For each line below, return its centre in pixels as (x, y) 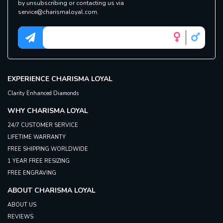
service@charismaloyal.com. (58, 12)
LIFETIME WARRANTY (37, 137)
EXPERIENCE (29, 79)
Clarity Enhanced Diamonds (43, 94)
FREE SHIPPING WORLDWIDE (48, 149)
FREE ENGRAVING (32, 173)
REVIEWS (20, 217)
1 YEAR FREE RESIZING (39, 161)
